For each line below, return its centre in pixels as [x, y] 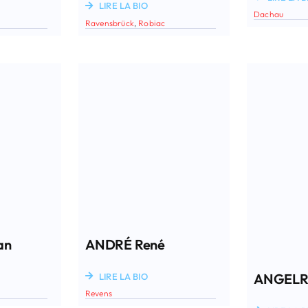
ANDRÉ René [125, 244]
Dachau [269, 14]
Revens [99, 293]
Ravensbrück [109, 22]
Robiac [152, 22]
